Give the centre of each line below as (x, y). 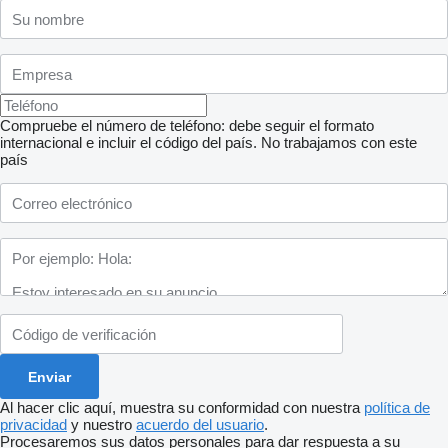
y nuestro (101, 425)
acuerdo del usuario (200, 425)
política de (397, 408)
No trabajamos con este (339, 143)
